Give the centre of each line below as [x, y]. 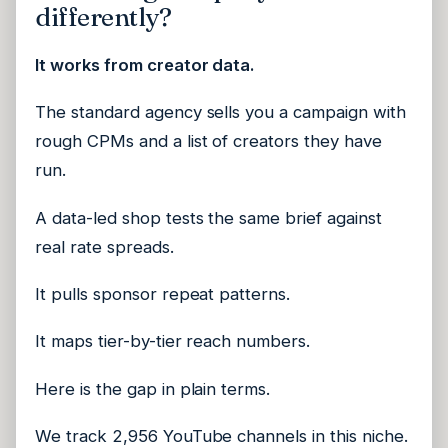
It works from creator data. [145, 64]
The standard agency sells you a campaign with [220, 112]
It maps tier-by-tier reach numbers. [173, 341]
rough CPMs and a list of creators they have [208, 141]
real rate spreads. [104, 246]
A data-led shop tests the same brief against [208, 217]
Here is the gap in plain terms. [153, 388]
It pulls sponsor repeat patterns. [163, 294]
